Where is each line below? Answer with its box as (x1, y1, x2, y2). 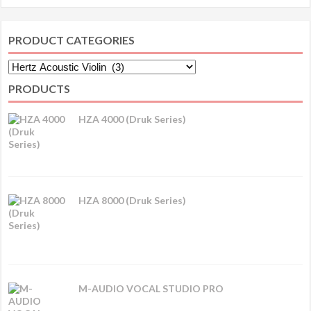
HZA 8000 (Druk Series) (78, 194, 187, 206)
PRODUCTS (8, 81, 71, 95)
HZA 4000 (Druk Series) (78, 112, 187, 125)
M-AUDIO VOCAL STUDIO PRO (78, 282, 224, 294)
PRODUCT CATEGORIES (8, 33, 135, 47)
